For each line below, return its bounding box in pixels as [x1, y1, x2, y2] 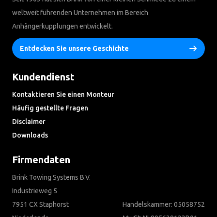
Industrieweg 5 [12, 187, 57, 195]
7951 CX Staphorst [12, 201, 69, 209]
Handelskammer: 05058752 [123, 201, 205, 209]
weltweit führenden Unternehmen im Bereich [12, 9, 148, 17]
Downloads [12, 131, 48, 139]
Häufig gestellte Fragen [12, 104, 88, 112]
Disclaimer [12, 118, 46, 126]
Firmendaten [12, 154, 70, 166]
